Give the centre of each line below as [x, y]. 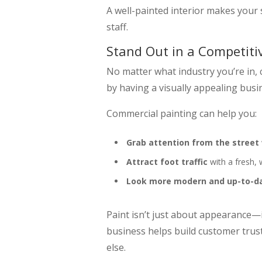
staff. [117, 27]
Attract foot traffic [167, 161]
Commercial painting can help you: [182, 113]
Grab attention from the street [193, 142]
